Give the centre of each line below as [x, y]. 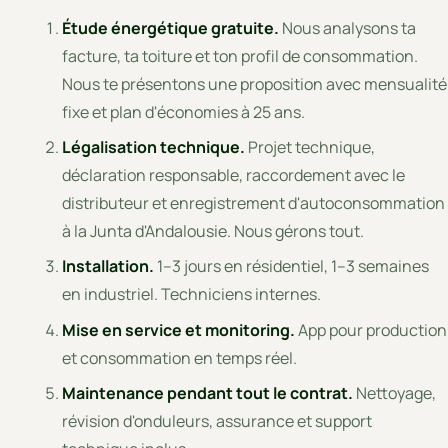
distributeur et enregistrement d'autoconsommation [254, 203]
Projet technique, [310, 147]
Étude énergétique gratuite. [171, 28]
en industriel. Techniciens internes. [192, 294]
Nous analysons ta [348, 28]
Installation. [108, 266]
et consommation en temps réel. [180, 357]
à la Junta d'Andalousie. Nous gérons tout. [213, 231]
